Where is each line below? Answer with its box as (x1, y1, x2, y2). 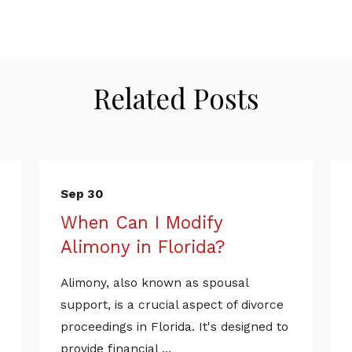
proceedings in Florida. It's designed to (60, 320, 288, 335)
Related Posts (93, 79, 259, 116)
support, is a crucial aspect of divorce (60, 298, 284, 313)
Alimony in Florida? (60, 236, 225, 258)
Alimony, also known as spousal (60, 276, 248, 291)
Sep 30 (60, 187, 103, 202)
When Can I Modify (60, 212, 222, 233)
